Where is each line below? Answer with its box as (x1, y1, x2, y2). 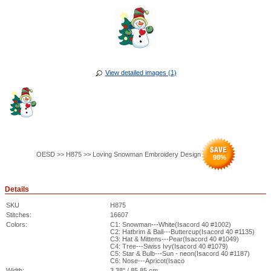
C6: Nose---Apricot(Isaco (110, 257, 184, 264)
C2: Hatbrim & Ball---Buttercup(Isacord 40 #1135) (110, 228, 255, 235)
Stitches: (6, 211, 31, 218)
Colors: (6, 221, 27, 228)
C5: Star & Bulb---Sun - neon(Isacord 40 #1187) (110, 250, 250, 257)
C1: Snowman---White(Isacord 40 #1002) (110, 221, 231, 228)
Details (5, 185, 29, 194)
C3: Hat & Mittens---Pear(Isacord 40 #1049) (110, 235, 239, 243)
